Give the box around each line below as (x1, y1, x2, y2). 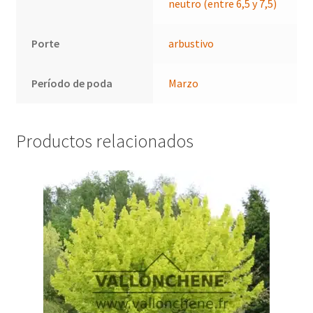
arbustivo (168, 36, 214, 50)
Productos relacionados (15, 129, 194, 152)
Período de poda (31, 75, 113, 90)
